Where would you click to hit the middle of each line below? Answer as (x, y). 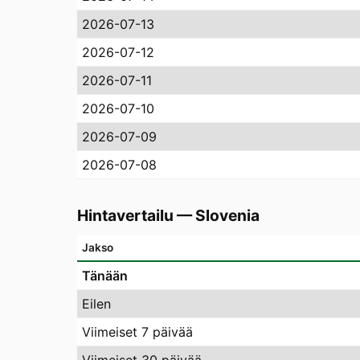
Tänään (105, 276)
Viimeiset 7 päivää (137, 332)
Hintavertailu (125, 216)
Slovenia (227, 216)
